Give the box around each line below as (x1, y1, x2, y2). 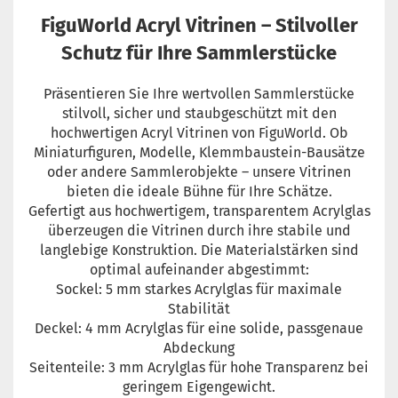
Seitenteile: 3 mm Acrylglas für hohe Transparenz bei (29, 359, 369, 377)
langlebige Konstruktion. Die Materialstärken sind (39, 242, 359, 259)
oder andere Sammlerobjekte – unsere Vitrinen (47, 163, 351, 181)
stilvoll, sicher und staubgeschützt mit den (61, 105, 337, 123)
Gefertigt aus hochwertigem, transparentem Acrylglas (28, 203, 370, 220)
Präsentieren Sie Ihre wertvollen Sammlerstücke (44, 85, 354, 103)
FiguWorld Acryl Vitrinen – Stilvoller (40, 13, 358, 38)
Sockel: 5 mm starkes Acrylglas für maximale (56, 281, 342, 298)
